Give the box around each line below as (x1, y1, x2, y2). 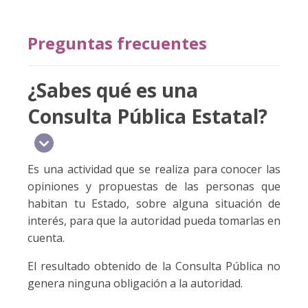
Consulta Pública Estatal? (27, 102, 267, 129)
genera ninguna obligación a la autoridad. (27, 275, 243, 291)
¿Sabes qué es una (27, 76, 198, 103)
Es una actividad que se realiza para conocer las (27, 161, 280, 177)
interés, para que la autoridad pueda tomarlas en (27, 212, 280, 228)
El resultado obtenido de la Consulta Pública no (27, 258, 280, 274)
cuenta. (27, 230, 65, 245)
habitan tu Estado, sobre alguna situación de (27, 195, 280, 211)
